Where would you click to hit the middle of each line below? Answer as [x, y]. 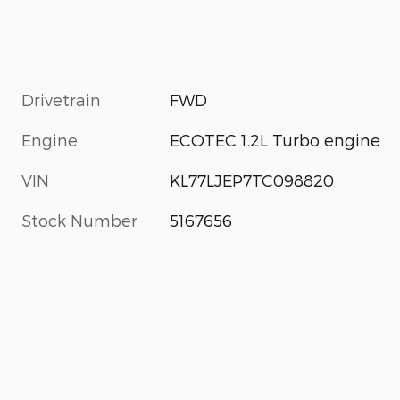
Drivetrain [61, 100]
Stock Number [79, 221]
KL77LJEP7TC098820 [252, 180]
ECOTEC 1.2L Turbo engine [275, 140]
